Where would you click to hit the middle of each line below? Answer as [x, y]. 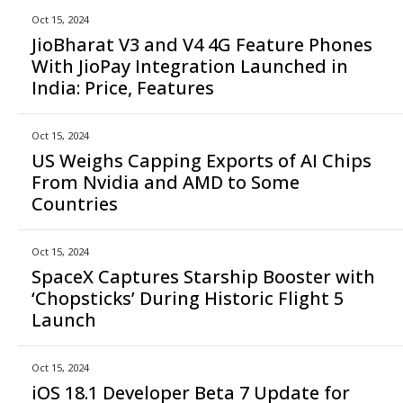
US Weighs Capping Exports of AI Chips [201, 160]
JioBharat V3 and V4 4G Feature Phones [202, 44]
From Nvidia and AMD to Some [166, 182]
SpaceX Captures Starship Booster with [203, 276]
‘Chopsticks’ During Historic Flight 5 [188, 298]
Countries [75, 203]
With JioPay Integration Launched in [190, 66]
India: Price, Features [123, 87]
